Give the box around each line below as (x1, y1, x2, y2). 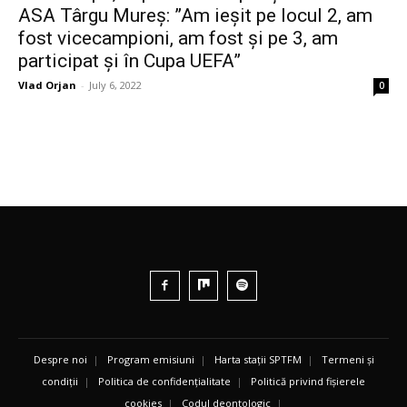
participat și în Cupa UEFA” (18, 50, 241, 72)
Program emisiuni (106, 352, 194, 366)
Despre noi (33, 352, 87, 366)
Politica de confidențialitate (98, 373, 231, 388)
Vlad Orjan (18, 78, 76, 92)
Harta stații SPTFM (213, 352, 302, 366)
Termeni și (321, 352, 374, 366)
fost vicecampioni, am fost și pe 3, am (18, 27, 338, 49)
